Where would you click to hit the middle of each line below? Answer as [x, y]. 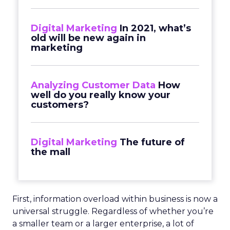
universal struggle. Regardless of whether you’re [113, 211]
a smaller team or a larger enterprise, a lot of [103, 224]
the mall [51, 152]
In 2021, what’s [155, 28]
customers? [60, 105]
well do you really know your [101, 95]
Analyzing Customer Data [93, 85]
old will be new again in [88, 38]
